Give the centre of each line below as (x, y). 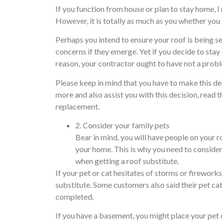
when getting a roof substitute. (127, 161)
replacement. (78, 106)
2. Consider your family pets (122, 125)
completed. (75, 197)
